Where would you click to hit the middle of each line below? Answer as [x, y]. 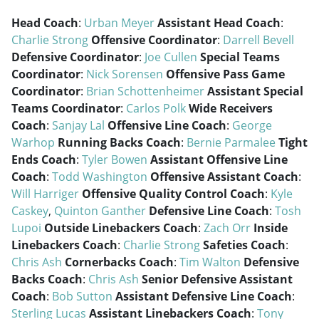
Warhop [33, 142]
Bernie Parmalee [231, 142]
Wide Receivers [231, 108]
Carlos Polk [156, 108]
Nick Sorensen [125, 74]
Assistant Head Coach [219, 23]
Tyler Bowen [115, 159]
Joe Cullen [171, 57]
